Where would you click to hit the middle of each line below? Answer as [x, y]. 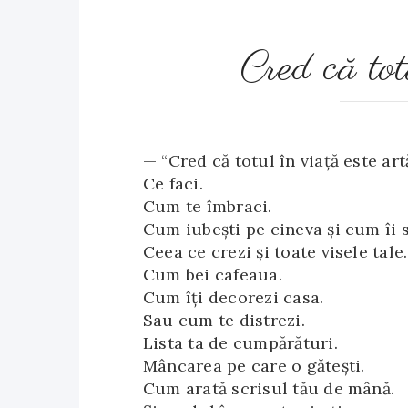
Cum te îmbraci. [208, 206]
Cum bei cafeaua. [213, 275]
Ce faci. [173, 184]
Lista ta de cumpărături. [240, 343]
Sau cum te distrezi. [224, 320]
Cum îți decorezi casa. [234, 297]
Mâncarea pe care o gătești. [254, 366]
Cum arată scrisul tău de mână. [269, 388]
